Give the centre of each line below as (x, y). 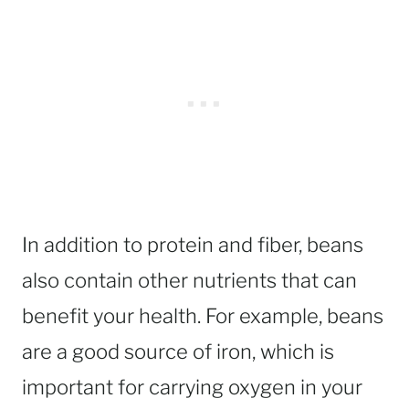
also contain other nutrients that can (189, 281)
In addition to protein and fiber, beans (193, 245)
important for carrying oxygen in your (192, 388)
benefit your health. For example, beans (203, 316)
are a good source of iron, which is (178, 352)
